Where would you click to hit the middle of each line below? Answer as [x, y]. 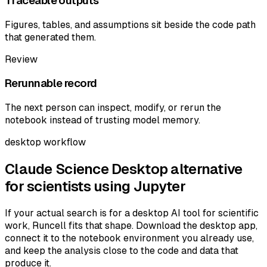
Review [21, 59]
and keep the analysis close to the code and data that [122, 251]
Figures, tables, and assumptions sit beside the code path [130, 24]
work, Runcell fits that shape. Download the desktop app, [131, 226]
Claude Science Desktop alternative [124, 169]
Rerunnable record [51, 83]
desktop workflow [45, 142]
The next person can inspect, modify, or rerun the [113, 108]
